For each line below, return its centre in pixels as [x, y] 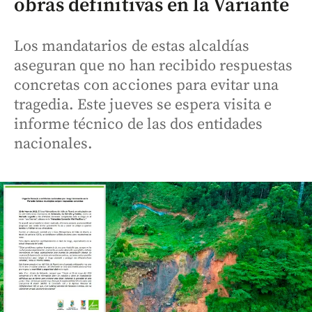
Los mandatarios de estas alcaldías [132, 46]
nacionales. [54, 144]
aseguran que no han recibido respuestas [154, 66]
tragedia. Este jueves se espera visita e [143, 105]
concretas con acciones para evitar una [147, 85]
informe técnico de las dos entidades [139, 124]
